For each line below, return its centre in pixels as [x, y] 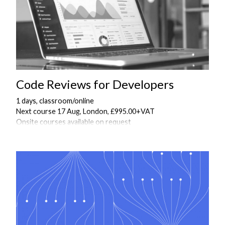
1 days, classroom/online [55, 101]
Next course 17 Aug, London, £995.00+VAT [85, 111]
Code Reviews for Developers [95, 84]
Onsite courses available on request [74, 122]
